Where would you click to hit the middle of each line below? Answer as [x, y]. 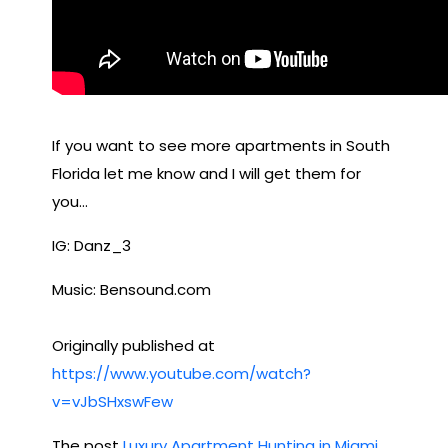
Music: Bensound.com [131, 289]
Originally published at [133, 345]
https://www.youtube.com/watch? [181, 373]
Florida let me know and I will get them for [206, 173]
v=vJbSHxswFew [112, 401]
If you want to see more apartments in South [221, 145]
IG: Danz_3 [91, 245]
